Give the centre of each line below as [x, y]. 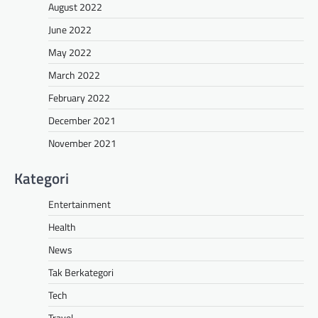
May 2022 [70, 52]
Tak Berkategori [81, 272]
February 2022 [79, 97]
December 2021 [82, 120]
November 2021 [82, 143]
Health [62, 226]
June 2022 [70, 29]
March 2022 [74, 75]
